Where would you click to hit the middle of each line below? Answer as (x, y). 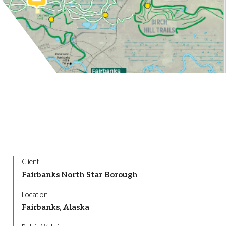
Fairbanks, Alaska (55, 207)
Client (30, 162)
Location (35, 195)
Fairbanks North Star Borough (79, 175)
